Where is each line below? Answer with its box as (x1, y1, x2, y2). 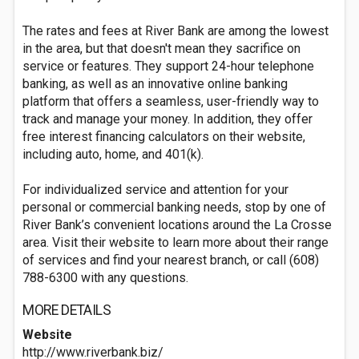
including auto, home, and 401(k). (22, 147, 204, 162)
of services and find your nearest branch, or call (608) (22, 252, 319, 268)
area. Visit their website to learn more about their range (22, 235, 329, 250)
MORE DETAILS (22, 302, 111, 318)
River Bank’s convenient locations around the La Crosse (22, 217, 332, 232)
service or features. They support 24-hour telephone (22, 58, 314, 74)
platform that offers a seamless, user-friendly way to (22, 94, 319, 109)
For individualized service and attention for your (22, 182, 288, 197)
